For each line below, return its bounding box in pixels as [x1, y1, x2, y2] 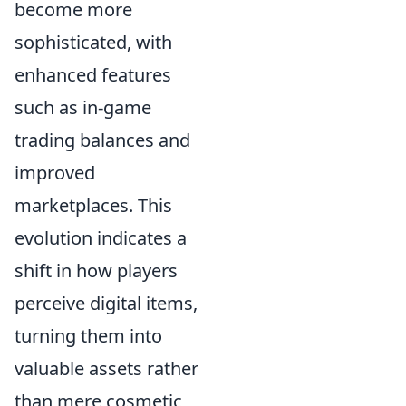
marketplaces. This [14, 192, 172, 217]
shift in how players [14, 257, 178, 283]
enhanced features [14, 62, 171, 87]
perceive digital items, [14, 290, 198, 315]
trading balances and [14, 127, 190, 152]
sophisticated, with [14, 29, 172, 54]
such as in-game [14, 94, 151, 120]
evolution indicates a [14, 225, 187, 250]
